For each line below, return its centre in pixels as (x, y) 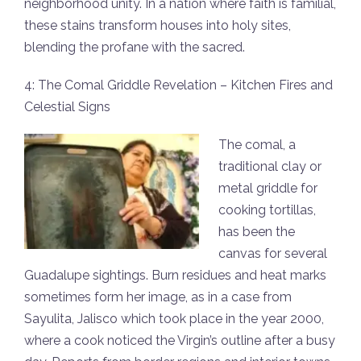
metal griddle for (268, 189)
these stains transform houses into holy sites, (158, 26)
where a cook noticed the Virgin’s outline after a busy (180, 341)
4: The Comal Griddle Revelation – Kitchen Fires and (178, 85)
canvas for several (273, 254)
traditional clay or (270, 167)
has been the (257, 232)
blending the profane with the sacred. (135, 48)
